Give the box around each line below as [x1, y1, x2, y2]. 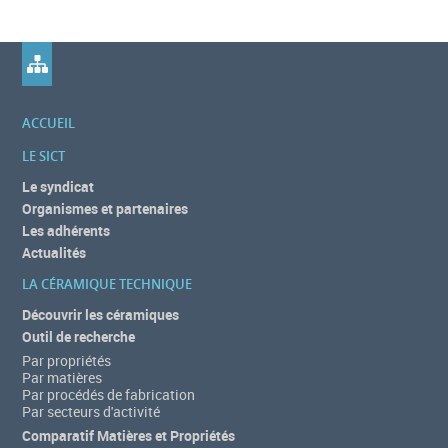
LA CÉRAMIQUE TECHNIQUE [22, 275, 193, 293]
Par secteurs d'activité [22, 402, 161, 421]
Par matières [22, 368, 103, 387]
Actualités [22, 243, 87, 262]
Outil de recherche [22, 327, 136, 346]
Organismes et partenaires [22, 199, 189, 218]
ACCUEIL [22, 114, 76, 132]
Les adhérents [22, 221, 111, 240]
